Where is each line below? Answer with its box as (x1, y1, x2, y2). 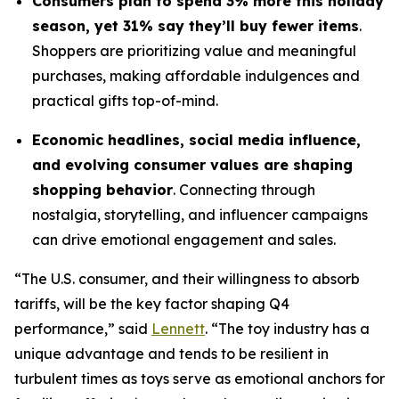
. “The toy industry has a (205, 320, 370, 338)
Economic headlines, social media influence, (32, 131, 361, 149)
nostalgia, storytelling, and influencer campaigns (32, 206, 368, 224)
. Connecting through (173, 181, 315, 199)
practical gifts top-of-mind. (32, 92, 218, 110)
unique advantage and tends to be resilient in (14, 345, 329, 362)
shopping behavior (32, 181, 173, 199)
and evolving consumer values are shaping (32, 156, 353, 174)
